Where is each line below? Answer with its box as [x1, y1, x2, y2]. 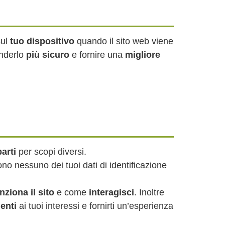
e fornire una [69, 50, 125, 60]
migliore [125, 50, 160, 60]
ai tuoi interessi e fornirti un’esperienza [17, 201, 173, 211]
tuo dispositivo [10, 36, 74, 46]
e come [54, 187, 89, 197]
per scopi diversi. [16, 147, 86, 157]
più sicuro [26, 50, 69, 60]
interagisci [89, 187, 134, 197]
